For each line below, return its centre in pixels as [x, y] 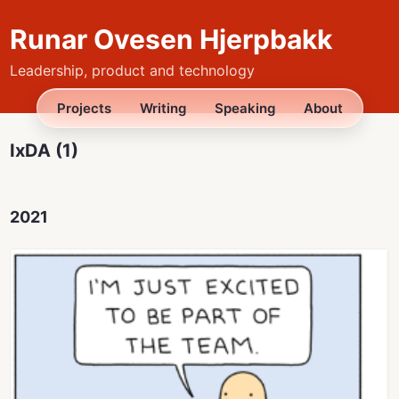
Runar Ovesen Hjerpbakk [171, 39]
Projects [84, 109]
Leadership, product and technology [133, 71]
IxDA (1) [45, 151]
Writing [163, 109]
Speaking [244, 109]
